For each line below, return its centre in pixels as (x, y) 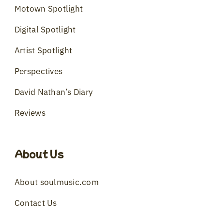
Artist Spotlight (43, 50)
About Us (39, 153)
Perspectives (39, 71)
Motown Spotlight (49, 8)
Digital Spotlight (45, 29)
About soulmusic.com (56, 182)
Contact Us (36, 203)
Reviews (30, 113)
